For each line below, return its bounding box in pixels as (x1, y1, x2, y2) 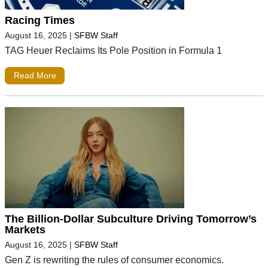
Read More (13, 71, 56, 81)
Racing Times (5, 14, 75, 26)
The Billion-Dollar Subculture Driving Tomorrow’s (5, 213, 257, 226)
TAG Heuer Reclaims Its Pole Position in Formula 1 (5, 44, 222, 56)
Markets (5, 224, 45, 236)
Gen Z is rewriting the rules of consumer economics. (5, 254, 224, 266)
